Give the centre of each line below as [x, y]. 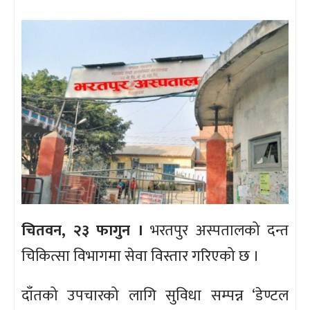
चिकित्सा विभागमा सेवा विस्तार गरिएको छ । [140, 257]
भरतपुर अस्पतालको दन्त [216, 231]
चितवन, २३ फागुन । [82, 231]
